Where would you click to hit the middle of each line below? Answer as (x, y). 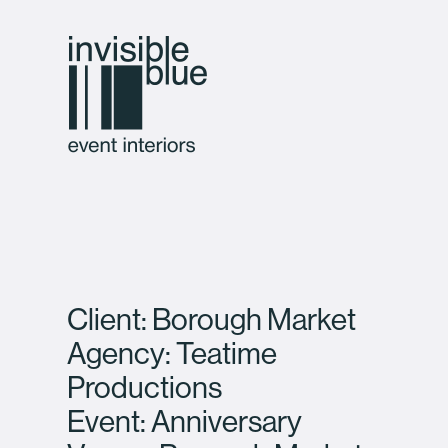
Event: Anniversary (185, 422)
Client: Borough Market (212, 320)
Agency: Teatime (172, 354)
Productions (145, 388)
